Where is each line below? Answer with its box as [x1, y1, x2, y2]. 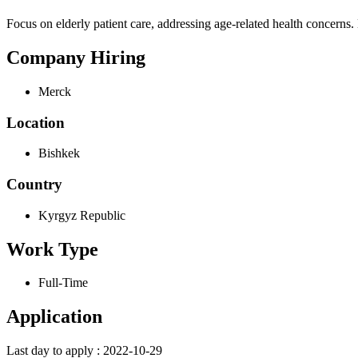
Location [6, 113, 65, 131]
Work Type [6, 238, 98, 260]
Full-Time [38, 276, 88, 290]
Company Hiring [6, 46, 145, 68]
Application [6, 306, 102, 328]
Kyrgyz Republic [38, 208, 125, 222]
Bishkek [38, 146, 80, 161]
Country [6, 175, 62, 193]
